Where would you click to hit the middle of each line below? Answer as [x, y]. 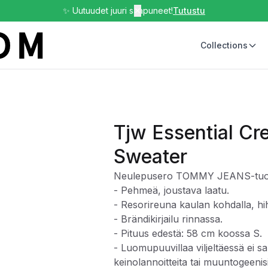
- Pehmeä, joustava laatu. [171, 190]
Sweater [150, 156]
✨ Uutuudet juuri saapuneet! [118, 10]
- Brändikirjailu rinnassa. [168, 219]
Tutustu [189, 10]
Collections [224, 45]
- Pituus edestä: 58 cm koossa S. [188, 233]
